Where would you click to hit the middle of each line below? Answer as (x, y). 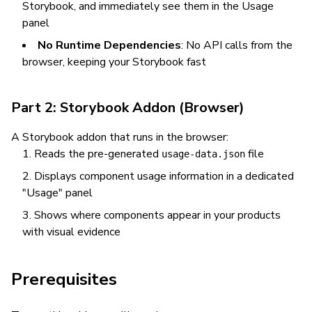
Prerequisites (64, 279)
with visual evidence (71, 232)
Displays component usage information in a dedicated (164, 176)
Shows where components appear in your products (157, 215)
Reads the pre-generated (98, 154)
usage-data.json (203, 154)
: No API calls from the (237, 45)
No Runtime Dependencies (109, 45)
